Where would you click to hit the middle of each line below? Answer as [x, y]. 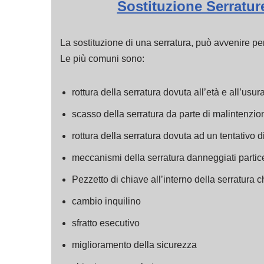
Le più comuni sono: [102, 59]
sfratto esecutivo [106, 223]
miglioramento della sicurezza [134, 245]
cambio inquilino [106, 201]
